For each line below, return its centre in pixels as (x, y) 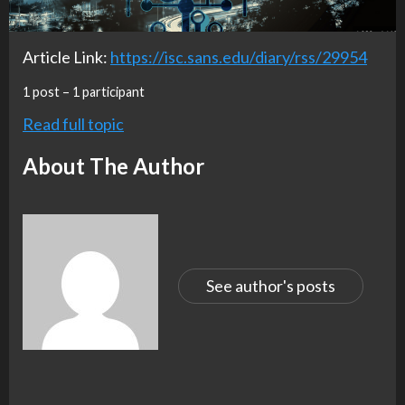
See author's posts (270, 286)
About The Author (113, 165)
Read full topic (73, 123)
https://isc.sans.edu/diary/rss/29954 (239, 57)
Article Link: (66, 57)
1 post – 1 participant (84, 91)
